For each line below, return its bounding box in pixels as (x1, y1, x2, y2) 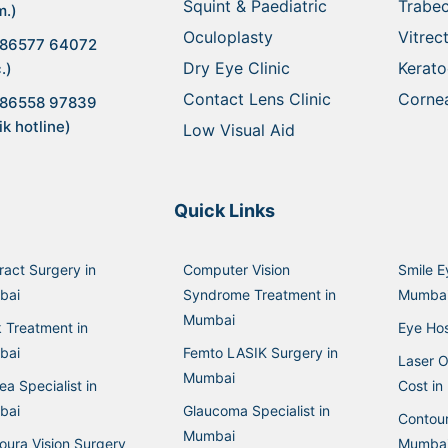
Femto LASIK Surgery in (182, 343, 338, 361)
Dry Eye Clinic (182, 57, 290, 78)
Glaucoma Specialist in (182, 401, 330, 419)
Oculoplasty (182, 26, 273, 47)
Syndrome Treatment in (182, 285, 336, 303)
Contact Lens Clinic (182, 88, 331, 109)
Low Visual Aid (182, 119, 295, 140)
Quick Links (173, 199, 275, 221)
